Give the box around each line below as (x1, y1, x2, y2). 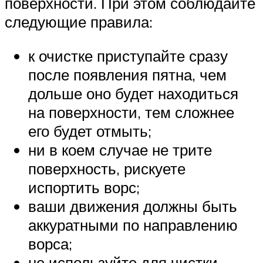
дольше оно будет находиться (28, 84, 238, 103)
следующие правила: (5, 12, 153, 32)
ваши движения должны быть (28, 197, 237, 216)
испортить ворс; (28, 178, 140, 197)
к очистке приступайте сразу (28, 46, 228, 66)
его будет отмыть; (28, 122, 151, 141)
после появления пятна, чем (28, 65, 227, 85)
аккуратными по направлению (28, 215, 238, 235)
